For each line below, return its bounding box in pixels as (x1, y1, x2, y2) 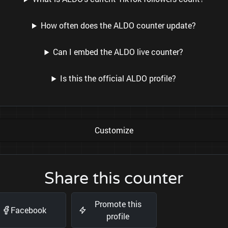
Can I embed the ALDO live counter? (53, 46, 184, 58)
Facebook (10, 205, 46, 216)
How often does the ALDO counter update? (40, 20, 196, 31)
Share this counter (44, 169, 184, 189)
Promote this (94, 198, 141, 210)
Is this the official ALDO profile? (60, 73, 177, 84)
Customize (95, 125, 133, 136)
